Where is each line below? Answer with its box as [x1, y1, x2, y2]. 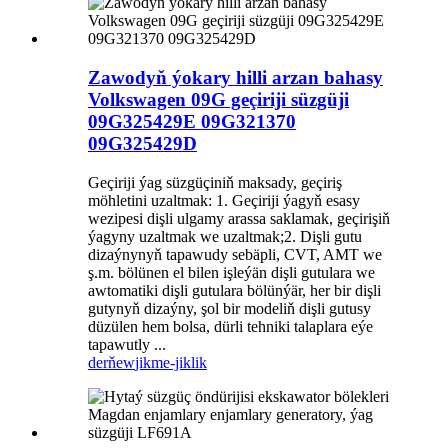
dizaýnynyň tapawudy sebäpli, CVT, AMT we [88, 245, 382, 263]
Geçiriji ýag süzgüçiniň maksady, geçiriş [88, 173, 342, 191]
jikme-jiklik [135, 353, 207, 371]
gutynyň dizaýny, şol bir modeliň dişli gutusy [88, 299, 371, 317]
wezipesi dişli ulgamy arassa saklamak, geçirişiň [88, 209, 390, 227]
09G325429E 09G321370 [88, 111, 296, 133]
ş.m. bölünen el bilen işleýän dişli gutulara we [88, 263, 375, 281]
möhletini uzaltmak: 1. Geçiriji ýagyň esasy [88, 191, 360, 209]
